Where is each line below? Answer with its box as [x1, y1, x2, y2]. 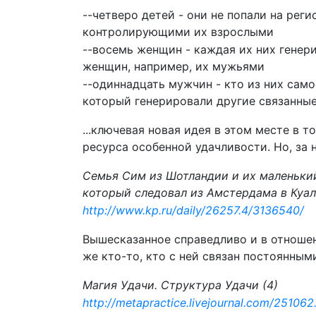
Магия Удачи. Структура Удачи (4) [83, 278, 278, 292]
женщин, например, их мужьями [83, 59, 265, 73]
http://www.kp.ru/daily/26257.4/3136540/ [83, 203, 304, 217]
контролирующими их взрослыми [83, 25, 274, 39]
